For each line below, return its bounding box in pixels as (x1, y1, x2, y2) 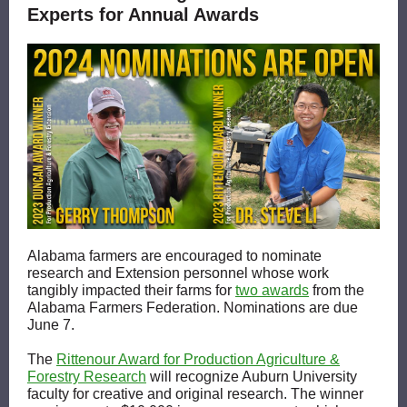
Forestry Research (27, 369, 146, 384)
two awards (235, 283, 309, 298)
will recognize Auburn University (146, 369, 357, 384)
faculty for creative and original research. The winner (27, 386, 363, 402)
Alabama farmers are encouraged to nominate (27, 248, 322, 263)
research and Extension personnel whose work (27, 265, 329, 281)
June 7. (27, 317, 78, 333)
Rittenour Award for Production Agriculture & (56, 352, 340, 367)
